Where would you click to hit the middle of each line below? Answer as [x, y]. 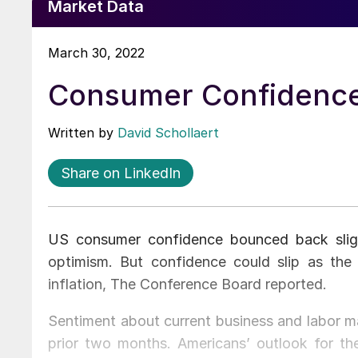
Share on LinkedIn [121, 173]
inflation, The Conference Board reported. [187, 284]
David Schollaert [168, 132]
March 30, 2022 [96, 52]
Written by [83, 132]
